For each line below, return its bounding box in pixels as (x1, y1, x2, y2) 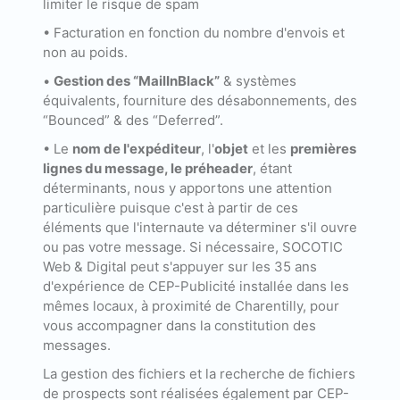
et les (247, 140, 290, 158)
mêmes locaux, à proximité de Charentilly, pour (42, 297, 339, 315)
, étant (252, 160, 292, 178)
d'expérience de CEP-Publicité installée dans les (42, 278, 349, 296)
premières (289, 140, 356, 158)
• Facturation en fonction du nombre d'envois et (42, 24, 345, 42)
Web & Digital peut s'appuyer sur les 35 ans (42, 258, 317, 276)
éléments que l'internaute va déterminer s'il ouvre (42, 219, 357, 237)
